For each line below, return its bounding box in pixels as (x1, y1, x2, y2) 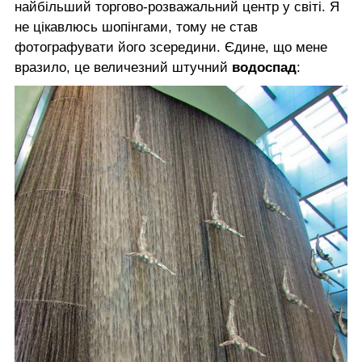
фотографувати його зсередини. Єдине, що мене (15, 39, 327, 55)
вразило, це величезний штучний (15, 59, 232, 75)
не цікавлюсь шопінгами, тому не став (15, 19, 258, 35)
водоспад (232, 59, 297, 75)
